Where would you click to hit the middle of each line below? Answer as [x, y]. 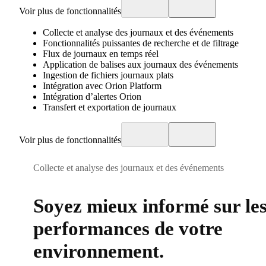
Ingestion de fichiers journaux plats [108, 75]
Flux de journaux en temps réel [101, 54]
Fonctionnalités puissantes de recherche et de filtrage [141, 43]
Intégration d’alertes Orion [92, 97]
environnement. [99, 251]
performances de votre [128, 228]
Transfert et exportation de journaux [110, 107]
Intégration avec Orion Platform [102, 86]
